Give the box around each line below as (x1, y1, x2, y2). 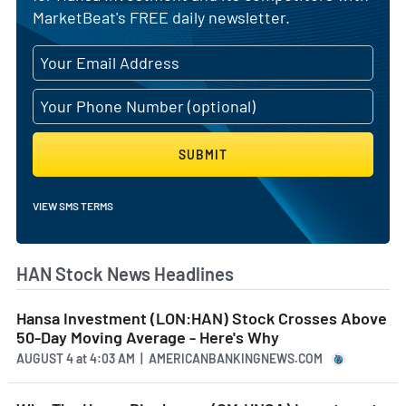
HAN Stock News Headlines (16, 263, 234, 285)
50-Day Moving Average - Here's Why (16, 327, 279, 348)
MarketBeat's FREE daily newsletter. (33, 7, 290, 28)
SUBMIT (179, 147, 227, 163)
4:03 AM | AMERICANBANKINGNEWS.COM (87, 350, 323, 366)
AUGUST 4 (16, 350, 76, 366)
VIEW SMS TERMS (33, 199, 113, 213)
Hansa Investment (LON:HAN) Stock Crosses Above (16, 308, 387, 329)
